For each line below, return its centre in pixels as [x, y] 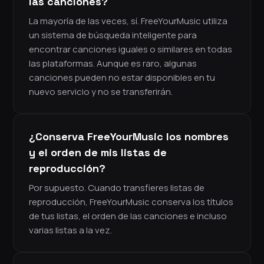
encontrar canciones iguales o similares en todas [131, 49]
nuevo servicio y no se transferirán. [101, 92]
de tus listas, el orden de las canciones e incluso [128, 216]
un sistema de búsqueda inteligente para [113, 35]
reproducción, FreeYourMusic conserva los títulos [131, 202]
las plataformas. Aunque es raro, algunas [113, 64]
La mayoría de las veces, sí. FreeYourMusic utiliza [128, 21]
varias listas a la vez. [70, 230]
